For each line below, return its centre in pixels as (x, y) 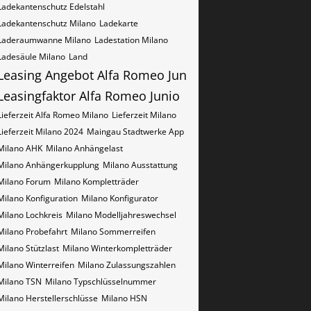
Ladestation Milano (131, 40)
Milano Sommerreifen (113, 232)
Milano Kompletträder (96, 182)
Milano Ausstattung (140, 165)
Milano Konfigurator (120, 198)
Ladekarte (119, 23)
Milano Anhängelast (84, 148)
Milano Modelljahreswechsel (121, 215)
